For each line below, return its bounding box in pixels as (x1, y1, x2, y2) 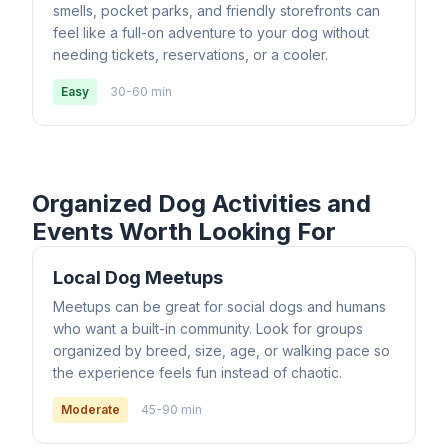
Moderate (61, 402, 120, 417)
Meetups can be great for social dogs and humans (53, 298, 386, 315)
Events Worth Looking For (32, 217, 336, 246)
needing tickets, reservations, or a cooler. (53, 46, 328, 63)
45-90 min (141, 402, 202, 417)
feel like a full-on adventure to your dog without (53, 24, 369, 41)
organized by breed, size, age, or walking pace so (53, 342, 390, 359)
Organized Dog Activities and (32, 189, 371, 218)
